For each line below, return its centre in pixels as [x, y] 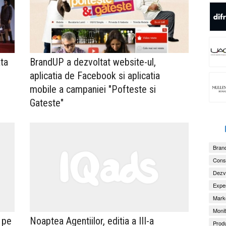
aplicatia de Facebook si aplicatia [95, 76]
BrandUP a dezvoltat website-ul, [93, 62]
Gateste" [47, 103]
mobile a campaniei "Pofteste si [93, 90]
